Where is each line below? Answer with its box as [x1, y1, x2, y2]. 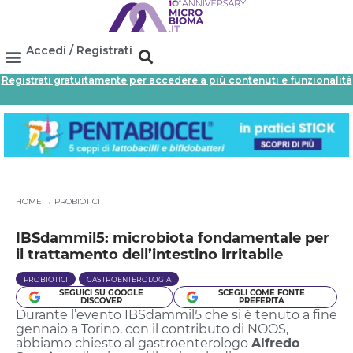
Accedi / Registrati [26, 43, 132, 58]
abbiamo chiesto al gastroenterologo [16, 335, 251, 351]
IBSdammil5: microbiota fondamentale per [16, 229, 329, 247]
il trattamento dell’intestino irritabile [16, 245, 283, 263]
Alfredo [251, 335, 299, 351]
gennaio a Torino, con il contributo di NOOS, [16, 321, 288, 336]
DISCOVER [80, 295, 122, 306]
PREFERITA [239, 295, 285, 306]
